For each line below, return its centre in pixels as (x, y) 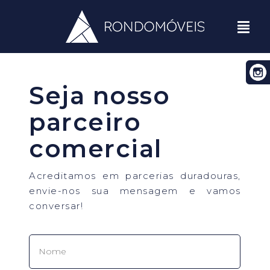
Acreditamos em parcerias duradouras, (135, 175)
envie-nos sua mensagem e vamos (135, 190)
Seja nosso (100, 95)
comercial (96, 148)
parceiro (85, 122)
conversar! (56, 206)
